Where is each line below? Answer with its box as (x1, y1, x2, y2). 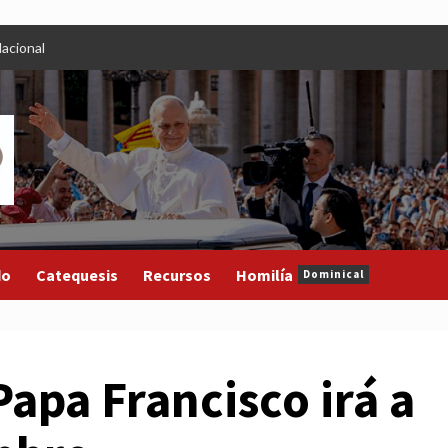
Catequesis (36, 264, 118, 285)
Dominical (303, 267, 364, 282)
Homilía (236, 264, 293, 285)
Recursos (143, 264, 211, 285)
